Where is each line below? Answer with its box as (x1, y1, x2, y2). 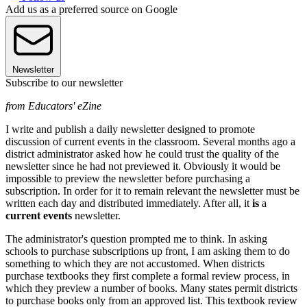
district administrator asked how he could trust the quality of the (5, 147, 279, 160)
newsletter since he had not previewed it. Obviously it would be (5, 160, 280, 172)
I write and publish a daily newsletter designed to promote (5, 123, 255, 135)
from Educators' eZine (5, 99, 101, 112)
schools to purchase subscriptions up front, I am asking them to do (5, 245, 290, 257)
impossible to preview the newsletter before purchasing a (5, 172, 250, 184)
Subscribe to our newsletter (5, 76, 123, 88)
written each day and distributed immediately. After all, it (5, 197, 252, 209)
